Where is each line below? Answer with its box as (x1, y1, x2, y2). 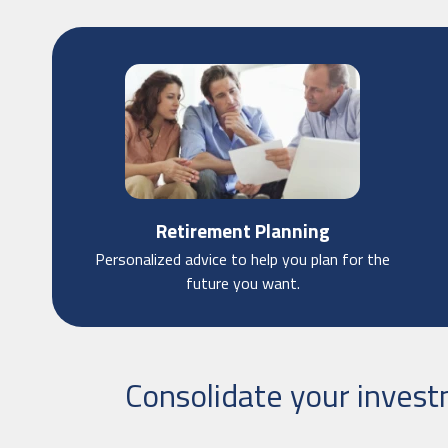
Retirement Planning (155, 215, 330, 245)
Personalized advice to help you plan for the (95, 246, 391, 271)
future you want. (185, 270, 300, 295)
